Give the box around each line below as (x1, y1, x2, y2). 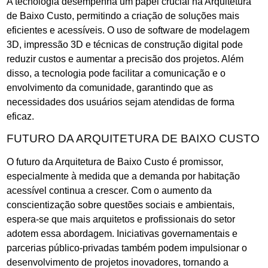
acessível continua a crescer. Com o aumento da (7, 185, 212, 196)
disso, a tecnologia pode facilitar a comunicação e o (7, 68, 226, 78)
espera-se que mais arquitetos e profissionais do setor (7, 214, 235, 225)
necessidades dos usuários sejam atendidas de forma (7, 96, 234, 107)
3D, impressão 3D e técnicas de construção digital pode (7, 39, 243, 50)
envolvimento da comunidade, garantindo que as (7, 82, 213, 93)
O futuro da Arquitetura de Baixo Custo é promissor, (7, 157, 223, 167)
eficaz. (7, 111, 34, 121)
